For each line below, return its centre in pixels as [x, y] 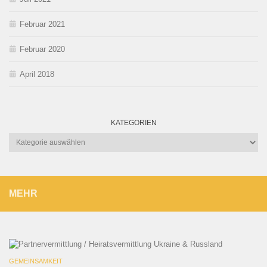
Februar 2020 [42, 49]
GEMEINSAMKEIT [36, 261]
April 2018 [37, 74]
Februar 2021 [42, 24]
